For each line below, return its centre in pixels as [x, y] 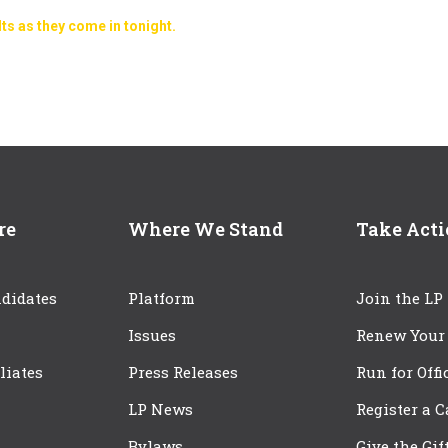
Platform [161, 298]
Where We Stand [205, 228]
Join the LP [399, 298]
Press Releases [183, 372]
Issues [152, 335]
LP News [160, 409]
